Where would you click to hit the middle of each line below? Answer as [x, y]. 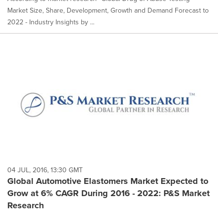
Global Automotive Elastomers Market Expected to [108, 181]
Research [26, 205]
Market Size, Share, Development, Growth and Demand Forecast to [108, 11]
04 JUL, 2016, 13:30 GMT [45, 170]
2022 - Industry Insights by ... [51, 22]
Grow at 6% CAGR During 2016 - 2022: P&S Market [109, 193]
